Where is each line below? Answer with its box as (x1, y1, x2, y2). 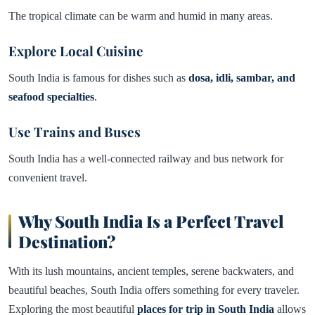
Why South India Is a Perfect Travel (18, 210, 284, 232)
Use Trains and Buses (8, 122, 141, 141)
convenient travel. (8, 171, 87, 184)
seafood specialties (8, 90, 94, 103)
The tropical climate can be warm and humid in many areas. (8, 9, 273, 22)
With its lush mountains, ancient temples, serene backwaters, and (8, 264, 294, 277)
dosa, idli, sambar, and (188, 71, 295, 84)
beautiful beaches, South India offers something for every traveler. (8, 283, 300, 296)
